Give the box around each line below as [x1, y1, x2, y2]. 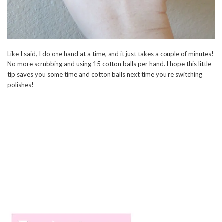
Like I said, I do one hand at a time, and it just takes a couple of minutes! [7, 50, 214, 58]
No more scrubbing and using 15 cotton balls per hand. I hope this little [7, 60, 211, 68]
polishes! [7, 81, 34, 89]
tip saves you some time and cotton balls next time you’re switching [7, 70, 202, 79]
